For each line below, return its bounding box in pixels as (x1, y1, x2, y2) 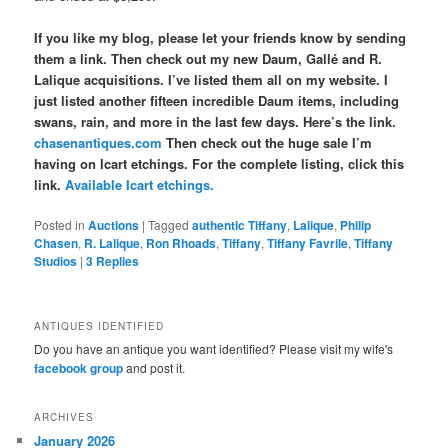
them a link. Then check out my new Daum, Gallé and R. (34, 49, 383, 69)
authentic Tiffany (192, 216, 288, 235)
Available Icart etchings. (65, 175, 215, 195)
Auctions (88, 216, 140, 235)
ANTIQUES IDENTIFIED (34, 318, 165, 333)
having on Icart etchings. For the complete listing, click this (34, 154, 405, 174)
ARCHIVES (34, 409, 95, 424)
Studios (34, 252, 78, 271)
